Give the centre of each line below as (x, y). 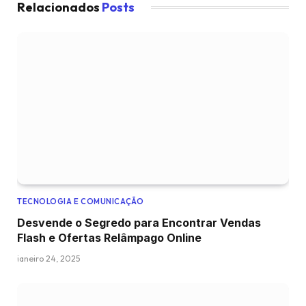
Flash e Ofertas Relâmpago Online (109, 238)
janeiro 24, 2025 (48, 259)
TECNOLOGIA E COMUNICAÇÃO (81, 202)
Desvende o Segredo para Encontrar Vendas (139, 223)
